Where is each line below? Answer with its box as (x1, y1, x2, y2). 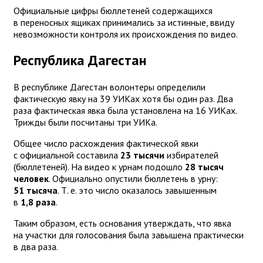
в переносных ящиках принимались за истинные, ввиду (14, 16, 234, 28)
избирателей (164, 149, 218, 161)
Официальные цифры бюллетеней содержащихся (14, 4, 213, 16)
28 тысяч (183, 161, 224, 173)
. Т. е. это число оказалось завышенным (58, 184, 217, 197)
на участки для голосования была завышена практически (14, 229, 244, 241)
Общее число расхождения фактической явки (14, 137, 198, 150)
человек (14, 173, 49, 185)
